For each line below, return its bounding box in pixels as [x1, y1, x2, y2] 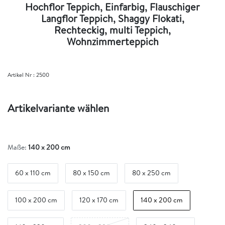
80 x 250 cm [132, 168, 171, 178]
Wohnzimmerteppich [66, 34, 159, 48]
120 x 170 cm [79, 195, 119, 205]
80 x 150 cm [73, 168, 110, 178]
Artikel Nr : [8, 70, 36, 79]
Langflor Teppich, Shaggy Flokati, [41, 11, 184, 25]
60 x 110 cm [15, 168, 51, 178]
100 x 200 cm [15, 195, 57, 205]
